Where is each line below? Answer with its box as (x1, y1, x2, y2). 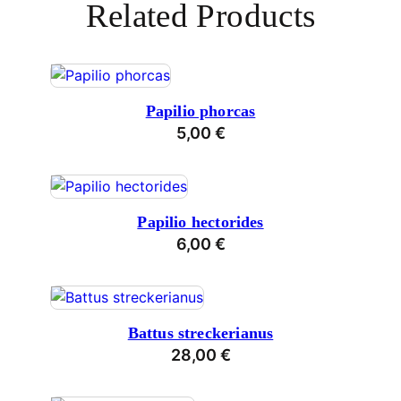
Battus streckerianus (127, 324, 274, 343)
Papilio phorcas (145, 102, 256, 121)
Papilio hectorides (137, 213, 264, 232)
